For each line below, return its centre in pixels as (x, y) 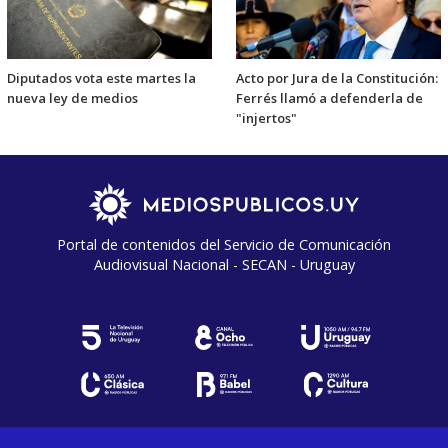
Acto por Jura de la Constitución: (337, 77)
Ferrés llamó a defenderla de (329, 97)
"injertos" (266, 117)
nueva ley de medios (72, 97)
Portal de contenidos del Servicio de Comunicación (224, 244)
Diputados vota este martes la (101, 77)
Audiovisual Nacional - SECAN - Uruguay (224, 264)
